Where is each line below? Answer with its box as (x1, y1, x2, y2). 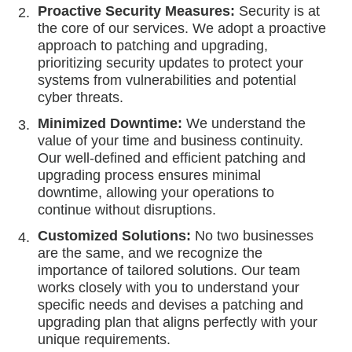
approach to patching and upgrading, (38, 37, 269, 53)
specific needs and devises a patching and (38, 296, 304, 313)
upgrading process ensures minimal (38, 167, 262, 183)
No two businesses (191, 227, 314, 244)
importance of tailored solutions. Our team (38, 262, 301, 278)
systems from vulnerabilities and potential (38, 71, 297, 88)
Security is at (235, 2, 321, 19)
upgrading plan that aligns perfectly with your (38, 313, 318, 330)
